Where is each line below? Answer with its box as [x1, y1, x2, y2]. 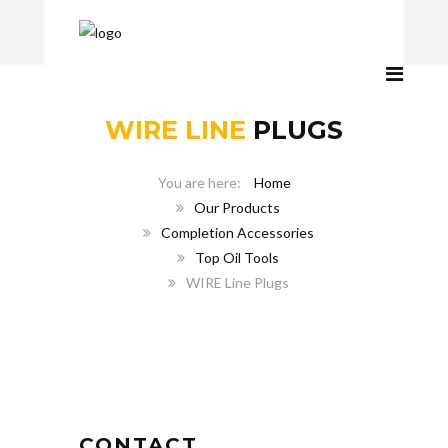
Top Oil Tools [195, 248, 279, 266]
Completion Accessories [160, 223, 314, 241]
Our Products [194, 198, 280, 216]
